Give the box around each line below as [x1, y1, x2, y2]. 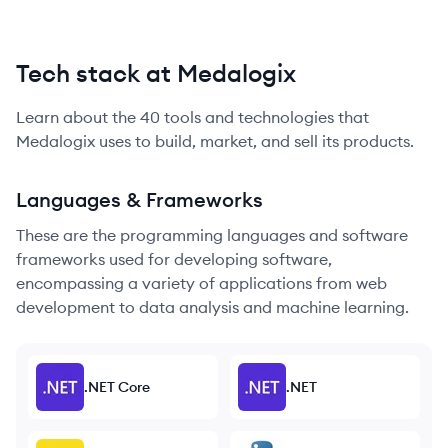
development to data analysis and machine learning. [16, 297, 409, 317]
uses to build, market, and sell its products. [95, 131, 414, 151]
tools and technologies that [160, 107, 369, 127]
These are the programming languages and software [16, 225, 408, 245]
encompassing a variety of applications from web [16, 273, 387, 293]
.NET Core [84, 378, 150, 396]
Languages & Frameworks [16, 187, 263, 212]
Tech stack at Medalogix [16, 58, 296, 88]
